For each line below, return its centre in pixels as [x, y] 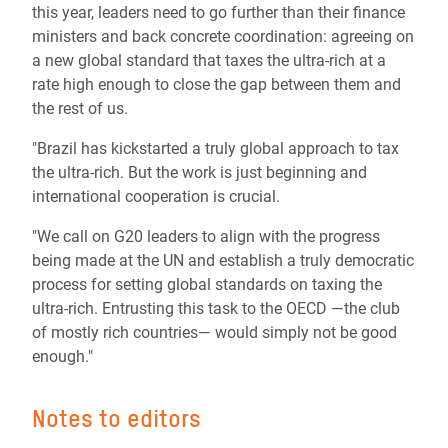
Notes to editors [116, 418]
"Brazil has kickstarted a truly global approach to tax [215, 148]
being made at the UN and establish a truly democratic [223, 260]
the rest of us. [84, 108]
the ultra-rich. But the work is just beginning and [199, 172]
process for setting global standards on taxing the [207, 284]
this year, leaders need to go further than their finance [218, 12]
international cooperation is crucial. [160, 196]
